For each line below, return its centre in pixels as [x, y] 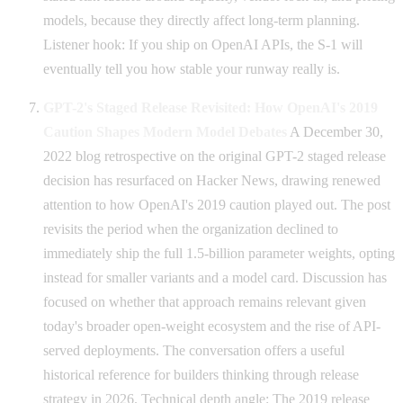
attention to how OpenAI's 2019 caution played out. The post [217, 204]
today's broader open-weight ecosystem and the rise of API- [212, 326]
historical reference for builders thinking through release [201, 374]
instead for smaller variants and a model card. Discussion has [215, 277]
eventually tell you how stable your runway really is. [192, 68]
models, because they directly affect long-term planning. [201, 20]
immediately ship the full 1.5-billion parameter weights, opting [219, 253]
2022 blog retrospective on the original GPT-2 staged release [215, 156]
